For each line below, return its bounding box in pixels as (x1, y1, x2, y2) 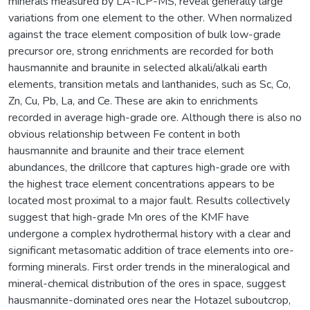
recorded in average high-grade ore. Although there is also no (8, 109, 302, 125)
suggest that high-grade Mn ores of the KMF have (8, 209, 249, 225)
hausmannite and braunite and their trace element (8, 143, 244, 158)
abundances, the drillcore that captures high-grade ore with (8, 159, 290, 175)
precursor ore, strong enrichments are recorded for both (8, 43, 273, 59)
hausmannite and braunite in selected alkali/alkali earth (8, 60, 267, 75)
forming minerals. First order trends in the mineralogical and (8, 259, 290, 275)
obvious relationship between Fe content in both (8, 126, 240, 142)
